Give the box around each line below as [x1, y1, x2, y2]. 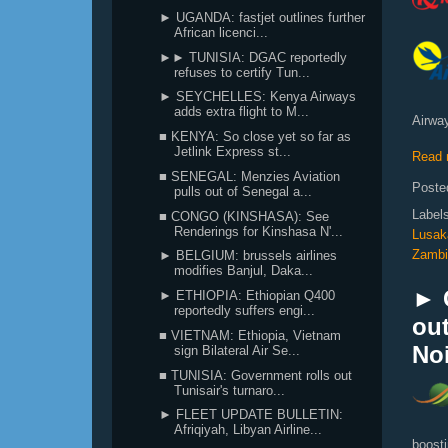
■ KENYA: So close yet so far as [159, 129, 352, 144]
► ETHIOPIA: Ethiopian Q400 [159, 288, 336, 303]
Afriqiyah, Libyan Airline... [174, 422, 323, 438]
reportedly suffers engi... [174, 303, 316, 318]
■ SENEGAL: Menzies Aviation [159, 168, 341, 184]
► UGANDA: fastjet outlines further [159, 9, 366, 25]
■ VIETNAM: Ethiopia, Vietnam [159, 327, 342, 343]
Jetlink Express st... [174, 144, 292, 159]
